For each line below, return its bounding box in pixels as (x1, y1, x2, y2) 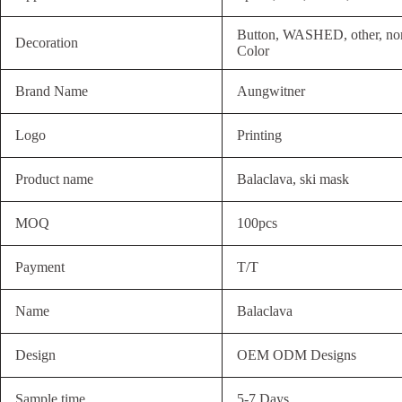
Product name (15, 171, 93, 188)
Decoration (15, 35, 78, 51)
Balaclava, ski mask (237, 171, 349, 188)
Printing (237, 127, 282, 144)
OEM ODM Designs (237, 347, 356, 363)
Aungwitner (237, 83, 305, 100)
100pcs (237, 215, 277, 232)
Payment (15, 259, 65, 275)
